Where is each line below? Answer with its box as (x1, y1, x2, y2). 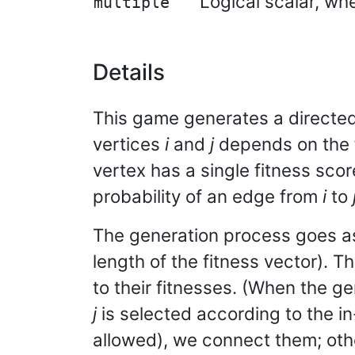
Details (93, 59, 165, 86)
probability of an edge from (93, 185, 323, 207)
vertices (93, 133, 165, 155)
